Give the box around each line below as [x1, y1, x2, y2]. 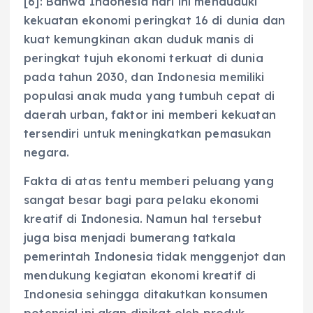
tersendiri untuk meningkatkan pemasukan [24, 126, 272, 141]
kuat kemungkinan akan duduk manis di [24, 32, 254, 47]
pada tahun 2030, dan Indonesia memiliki [24, 70, 265, 85]
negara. [24, 145, 70, 160]
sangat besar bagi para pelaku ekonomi [24, 193, 259, 208]
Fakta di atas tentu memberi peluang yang [24, 174, 274, 189]
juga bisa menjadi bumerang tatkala [24, 231, 235, 245]
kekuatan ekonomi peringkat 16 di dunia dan [24, 13, 285, 28]
